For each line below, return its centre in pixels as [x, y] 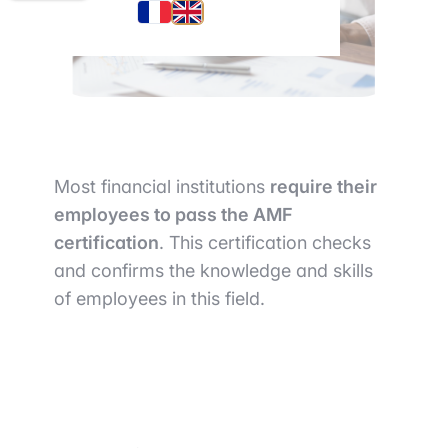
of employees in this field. [159, 298]
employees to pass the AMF [173, 214]
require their [323, 186]
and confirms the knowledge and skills [213, 270]
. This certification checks [265, 242]
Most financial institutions [162, 186]
